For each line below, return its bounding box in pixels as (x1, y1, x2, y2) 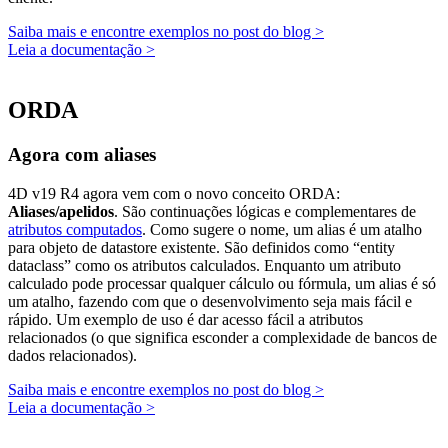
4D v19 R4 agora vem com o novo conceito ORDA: (8, 185, 340, 203)
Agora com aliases (8, 144, 156, 166)
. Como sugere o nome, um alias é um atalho (142, 221, 422, 239)
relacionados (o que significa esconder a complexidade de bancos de (8, 329, 437, 347)
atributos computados (8, 221, 142, 239)
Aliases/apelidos (8, 203, 114, 221)
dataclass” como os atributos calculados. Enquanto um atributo (8, 257, 401, 275)
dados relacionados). (8, 347, 137, 365)
